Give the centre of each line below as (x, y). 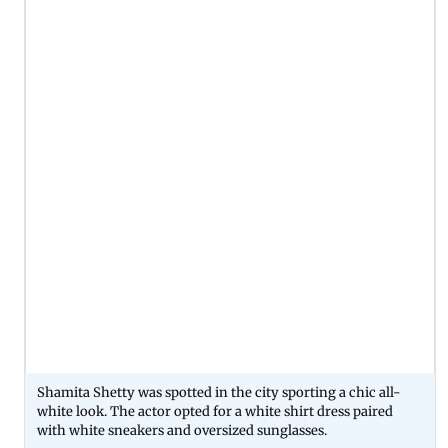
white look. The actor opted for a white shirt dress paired (215, 411)
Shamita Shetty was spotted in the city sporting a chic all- (219, 392)
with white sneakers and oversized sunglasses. (182, 430)
